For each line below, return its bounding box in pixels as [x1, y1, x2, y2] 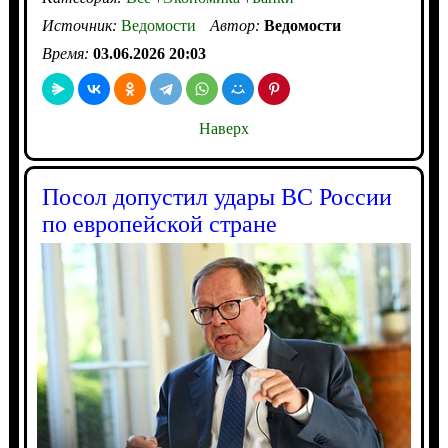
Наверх [198, 120, 249, 138]
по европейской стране [41, 211, 277, 238]
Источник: [41, 17, 121, 35]
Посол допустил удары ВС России [41, 184, 392, 211]
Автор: [209, 17, 264, 35]
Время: [41, 45, 93, 63]
